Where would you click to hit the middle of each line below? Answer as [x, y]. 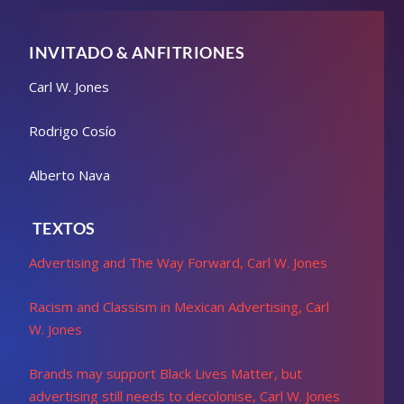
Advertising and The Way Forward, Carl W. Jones [179, 262]
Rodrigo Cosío [73, 131]
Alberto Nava [70, 175]
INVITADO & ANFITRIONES [137, 52]
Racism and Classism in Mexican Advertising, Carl [179, 307]
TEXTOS [62, 228]
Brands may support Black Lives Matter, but [166, 373]
